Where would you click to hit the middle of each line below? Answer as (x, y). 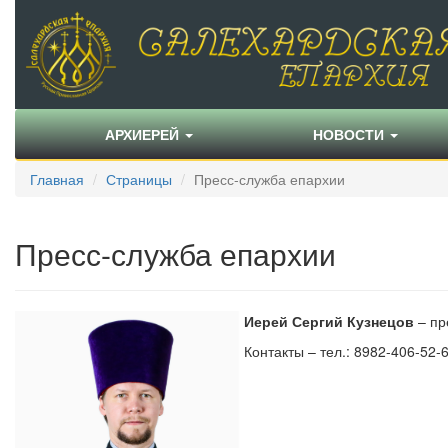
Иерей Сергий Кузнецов (329, 321)
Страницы (139, 179)
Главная (57, 179)
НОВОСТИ (350, 134)
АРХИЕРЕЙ (144, 134)
